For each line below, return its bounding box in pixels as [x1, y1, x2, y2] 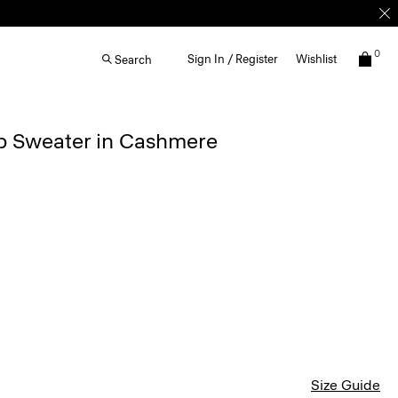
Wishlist [296, 52, 337, 66]
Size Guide [311, 377, 380, 394]
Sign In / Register [187, 52, 278, 66]
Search [115, 52, 152, 67]
